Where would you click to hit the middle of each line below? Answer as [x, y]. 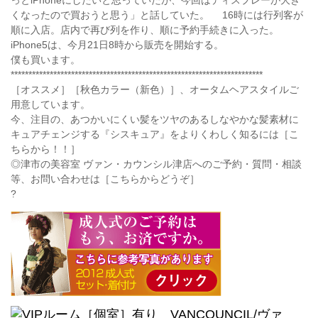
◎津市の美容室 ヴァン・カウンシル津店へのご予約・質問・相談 [156, 164]
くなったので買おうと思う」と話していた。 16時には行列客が [157, 15]
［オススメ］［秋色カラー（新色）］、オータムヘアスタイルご [155, 89]
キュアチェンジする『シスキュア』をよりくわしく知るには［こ [155, 134]
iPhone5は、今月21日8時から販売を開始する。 [117, 45]
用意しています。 [50, 104]
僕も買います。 [45, 60]
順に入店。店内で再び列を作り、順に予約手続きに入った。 [151, 30]
